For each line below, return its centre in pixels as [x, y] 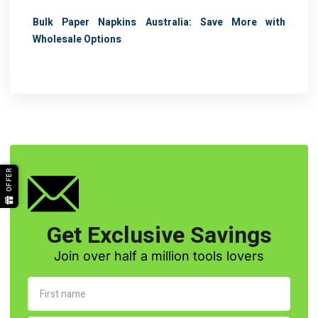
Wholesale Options [77, 40]
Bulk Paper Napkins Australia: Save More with [159, 23]
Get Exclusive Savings [159, 236]
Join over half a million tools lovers [159, 256]
